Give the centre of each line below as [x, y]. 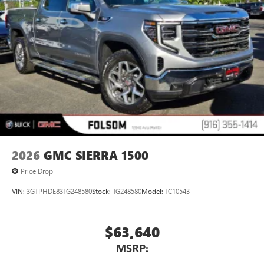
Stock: [102, 191]
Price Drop [37, 171]
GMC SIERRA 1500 [96, 155]
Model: [153, 191]
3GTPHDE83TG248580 [59, 191]
